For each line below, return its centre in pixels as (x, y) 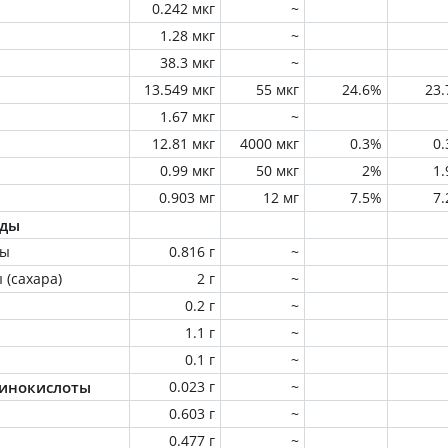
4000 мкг (269, 143)
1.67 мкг (187, 116)
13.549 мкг (179, 89)
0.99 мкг (187, 170)
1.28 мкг (187, 35)
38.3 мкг (187, 62)
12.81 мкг (183, 143)
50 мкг (277, 170)
